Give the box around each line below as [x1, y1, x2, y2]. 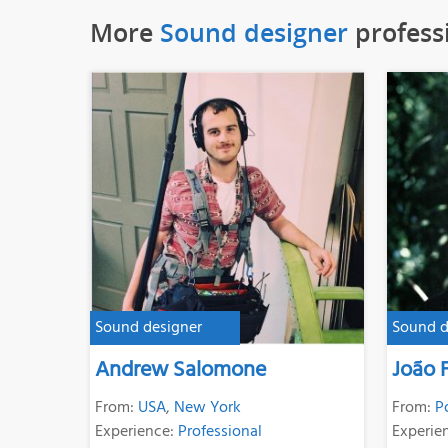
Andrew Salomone [95, 352, 267, 388]
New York [174, 394, 242, 421]
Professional [178, 418, 263, 445]
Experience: [95, 418, 179, 445]
